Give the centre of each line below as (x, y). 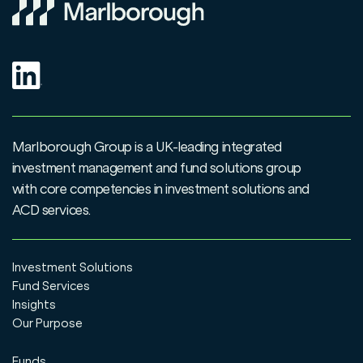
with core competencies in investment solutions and (160, 188)
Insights (34, 305)
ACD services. (54, 209)
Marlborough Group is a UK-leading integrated (147, 146)
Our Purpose (47, 324)
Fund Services (51, 286)
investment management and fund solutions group (156, 167)
